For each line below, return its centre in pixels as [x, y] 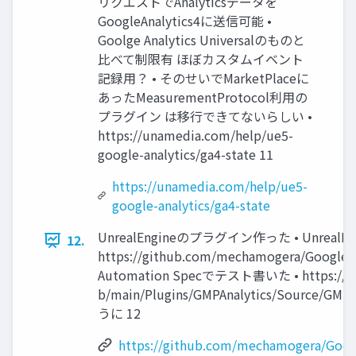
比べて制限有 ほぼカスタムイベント [201, 59]
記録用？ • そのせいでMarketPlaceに [203, 78]
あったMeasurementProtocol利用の [203, 97]
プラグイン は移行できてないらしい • [205, 116]
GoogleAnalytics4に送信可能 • [185, 21]
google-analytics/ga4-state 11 [186, 154]
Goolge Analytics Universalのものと [201, 40]
